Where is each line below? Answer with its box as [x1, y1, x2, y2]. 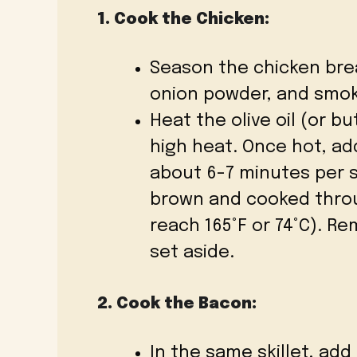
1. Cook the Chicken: [97, 11, 269, 29]
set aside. [150, 244, 234, 262]
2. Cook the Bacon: [97, 296, 257, 313]
